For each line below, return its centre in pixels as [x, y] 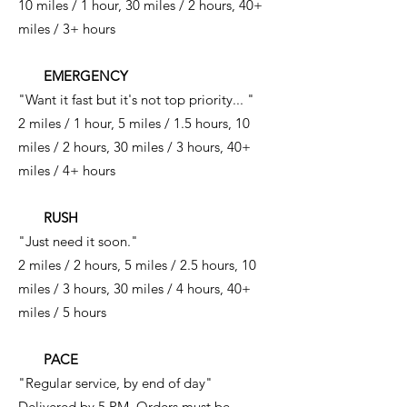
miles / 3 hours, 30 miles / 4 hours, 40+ [134, 288]
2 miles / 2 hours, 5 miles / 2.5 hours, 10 [137, 265]
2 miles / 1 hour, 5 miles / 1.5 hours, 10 [134, 123]
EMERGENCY [73, 76]
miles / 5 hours [62, 312]
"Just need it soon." [78, 241]
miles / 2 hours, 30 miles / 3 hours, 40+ [134, 147]
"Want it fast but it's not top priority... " [136, 99]
